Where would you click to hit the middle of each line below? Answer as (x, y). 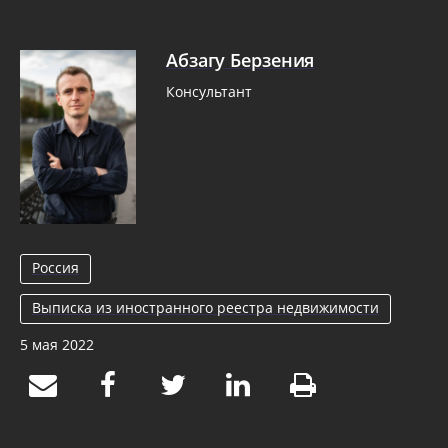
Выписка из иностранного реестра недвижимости (205, 307)
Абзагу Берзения (240, 60)
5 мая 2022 (57, 344)
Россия (55, 267)
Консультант (208, 91)
